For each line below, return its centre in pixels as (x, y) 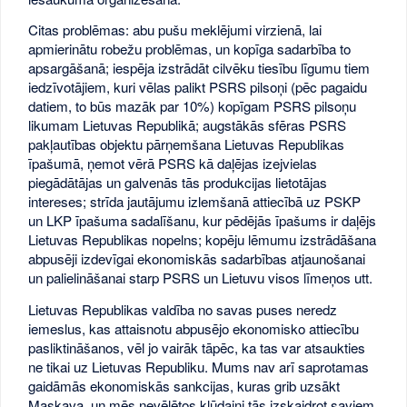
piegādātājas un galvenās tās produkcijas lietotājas (178, 183)
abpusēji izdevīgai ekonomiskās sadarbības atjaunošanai (197, 259)
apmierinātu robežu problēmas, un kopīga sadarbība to (190, 49)
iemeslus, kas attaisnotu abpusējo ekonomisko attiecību (194, 328)
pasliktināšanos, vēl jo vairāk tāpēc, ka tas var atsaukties (197, 347)
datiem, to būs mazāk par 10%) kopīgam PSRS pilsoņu (193, 106)
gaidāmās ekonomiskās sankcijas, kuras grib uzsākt (184, 385)
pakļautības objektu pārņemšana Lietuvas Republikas (187, 144)
